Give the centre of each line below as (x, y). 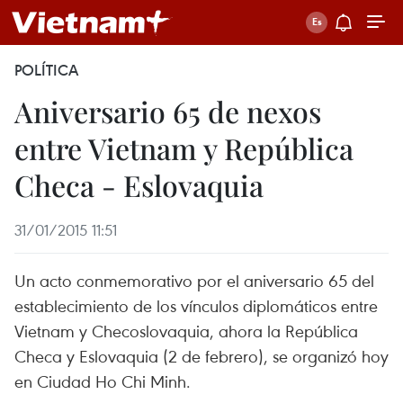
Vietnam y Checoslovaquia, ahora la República (186, 331)
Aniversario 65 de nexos (168, 111)
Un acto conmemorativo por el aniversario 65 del (194, 280)
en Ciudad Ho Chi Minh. (103, 381)
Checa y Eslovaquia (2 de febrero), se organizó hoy (201, 356)
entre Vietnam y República (184, 148)
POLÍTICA (46, 70)
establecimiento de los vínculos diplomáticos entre (196, 305)
